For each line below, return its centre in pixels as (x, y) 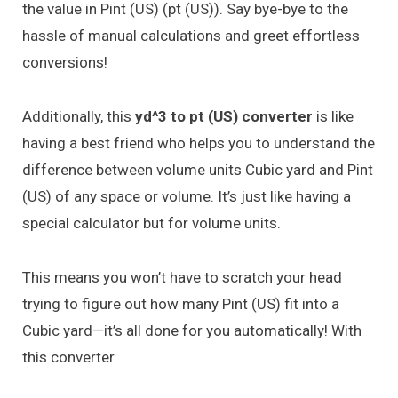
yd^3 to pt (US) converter (224, 116)
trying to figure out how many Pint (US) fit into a (181, 303)
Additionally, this (79, 116)
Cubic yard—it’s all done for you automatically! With (192, 330)
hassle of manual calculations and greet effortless (191, 36)
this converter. (70, 357)
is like (333, 116)
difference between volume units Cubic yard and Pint (198, 169)
